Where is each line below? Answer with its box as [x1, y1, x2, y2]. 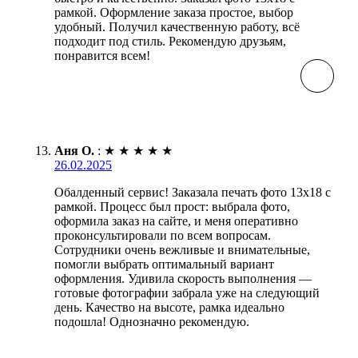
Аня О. [54, 143, 94, 157]
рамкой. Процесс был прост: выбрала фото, [54, 199, 290, 213]
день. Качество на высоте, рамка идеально [54, 300, 284, 314]
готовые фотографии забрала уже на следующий [54, 285, 320, 300]
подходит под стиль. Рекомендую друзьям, [54, 34, 286, 48]
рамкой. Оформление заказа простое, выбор [54, 5, 293, 19]
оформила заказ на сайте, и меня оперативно [54, 213, 298, 228]
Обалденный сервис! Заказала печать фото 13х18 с [54, 185, 331, 199]
